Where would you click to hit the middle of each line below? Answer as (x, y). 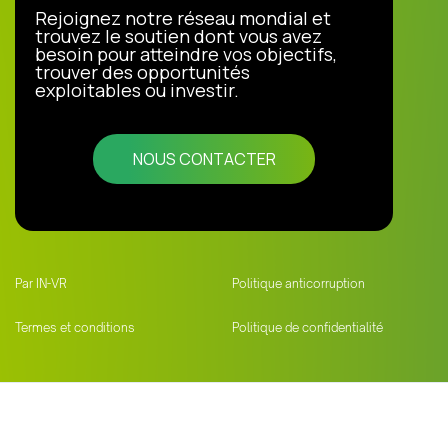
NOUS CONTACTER (204, 158)
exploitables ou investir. (137, 89)
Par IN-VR (41, 283)
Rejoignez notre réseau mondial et (183, 17)
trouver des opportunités (142, 71)
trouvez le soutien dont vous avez (178, 35)
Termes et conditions (75, 327)
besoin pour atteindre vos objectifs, (186, 53)
